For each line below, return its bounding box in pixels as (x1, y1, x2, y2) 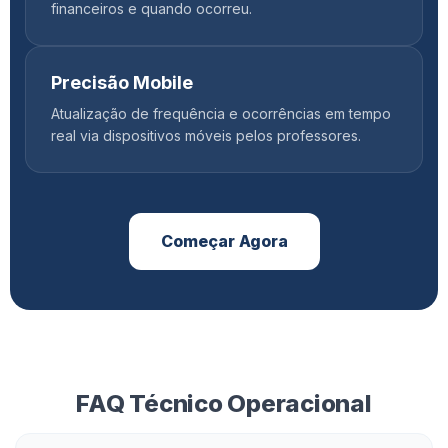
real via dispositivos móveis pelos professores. (51, 127, 361, 144)
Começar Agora (160, 231, 288, 251)
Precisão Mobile (51, 72, 193, 93)
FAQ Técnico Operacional (76, 389, 372, 418)
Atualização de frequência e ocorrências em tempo (51, 105, 391, 122)
